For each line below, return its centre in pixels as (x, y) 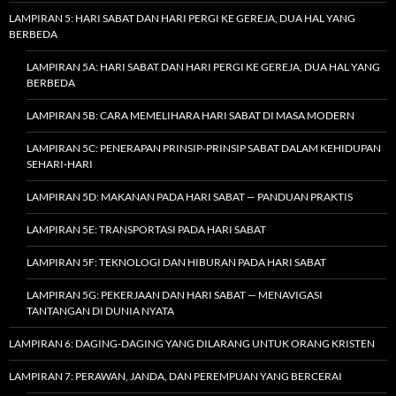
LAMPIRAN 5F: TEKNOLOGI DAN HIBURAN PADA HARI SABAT (176, 262)
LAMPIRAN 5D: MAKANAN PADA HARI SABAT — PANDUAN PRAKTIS (190, 196)
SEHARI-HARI (60, 164)
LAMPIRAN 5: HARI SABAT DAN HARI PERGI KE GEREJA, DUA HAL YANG (182, 18)
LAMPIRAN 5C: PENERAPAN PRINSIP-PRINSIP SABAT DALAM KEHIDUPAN (204, 148)
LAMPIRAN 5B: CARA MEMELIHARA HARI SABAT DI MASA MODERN (190, 115)
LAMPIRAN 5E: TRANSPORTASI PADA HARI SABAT (146, 229)
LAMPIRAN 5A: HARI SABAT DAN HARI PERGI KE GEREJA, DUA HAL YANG (203, 66)
